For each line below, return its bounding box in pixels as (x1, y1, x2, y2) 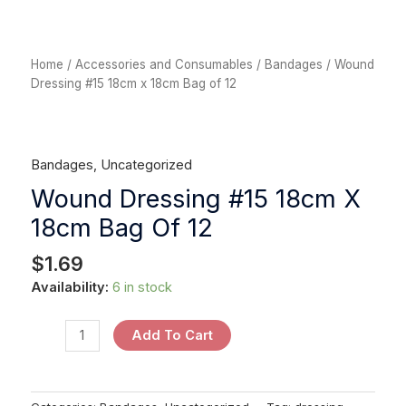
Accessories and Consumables (74, 57, 253, 72)
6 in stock (111, 278, 172, 295)
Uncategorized (100, 156, 192, 173)
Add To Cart (130, 327, 213, 344)
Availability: (30, 278, 109, 295)
